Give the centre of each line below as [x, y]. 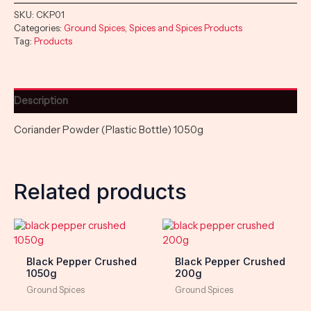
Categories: [39, 27]
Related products [100, 191]
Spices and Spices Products [186, 27]
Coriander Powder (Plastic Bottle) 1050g [109, 130]
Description [41, 100]
